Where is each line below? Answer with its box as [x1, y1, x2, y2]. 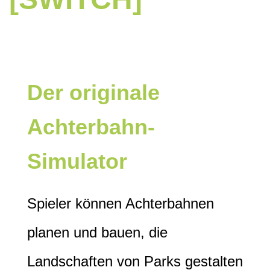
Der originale [27, 80, 160, 105]
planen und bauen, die [27, 224, 168, 241]
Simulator [27, 149, 127, 174]
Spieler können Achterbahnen [27, 195, 214, 212]
